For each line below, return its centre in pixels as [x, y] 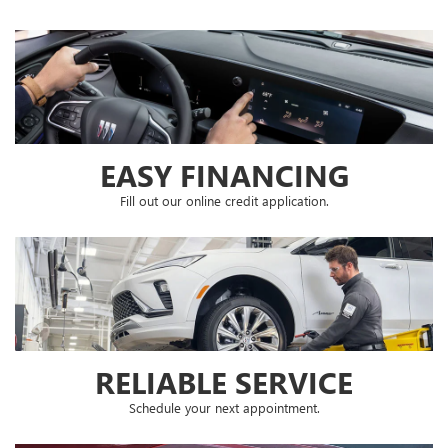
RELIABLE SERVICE [224, 382]
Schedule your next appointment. [224, 408]
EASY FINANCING [224, 175]
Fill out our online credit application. [224, 201]
